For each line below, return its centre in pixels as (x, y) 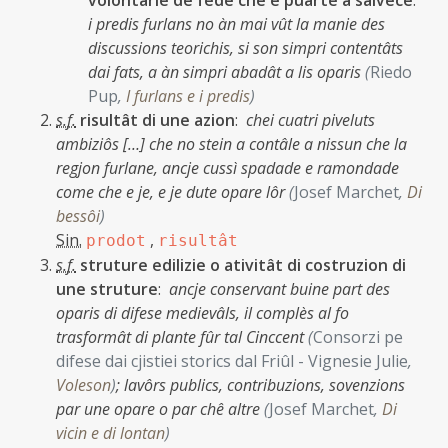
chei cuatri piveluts (310, 120)
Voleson (83, 385)
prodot (116, 240)
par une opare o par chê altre (160, 409)
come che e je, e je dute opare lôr (172, 192)
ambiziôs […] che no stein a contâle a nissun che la (231, 144)
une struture (107, 289)
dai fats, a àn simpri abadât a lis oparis (226, 72)
